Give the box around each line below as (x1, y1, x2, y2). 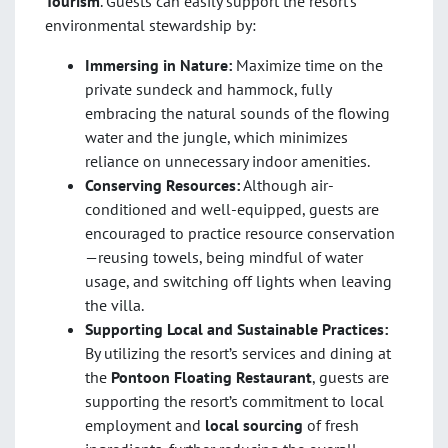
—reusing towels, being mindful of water (85, 246, 363, 267)
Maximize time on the (232, 54, 383, 75)
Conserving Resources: (85, 174, 240, 195)
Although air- (240, 174, 334, 195)
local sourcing (205, 414, 303, 435)
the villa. (85, 294, 144, 315)
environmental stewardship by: (45, 14, 256, 35)
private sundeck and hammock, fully (85, 78, 331, 99)
